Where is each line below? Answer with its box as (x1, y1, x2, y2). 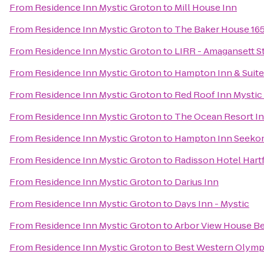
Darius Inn (174, 176, 219, 188)
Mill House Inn (174, 1, 237, 14)
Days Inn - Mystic (174, 197, 249, 210)
